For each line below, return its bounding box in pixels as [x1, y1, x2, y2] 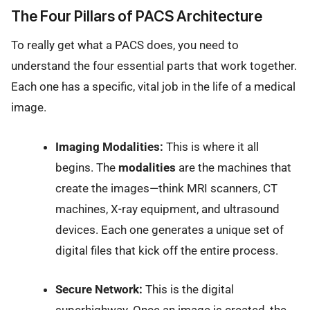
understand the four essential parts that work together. [11, 59, 297, 73]
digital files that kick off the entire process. [55, 243, 278, 257]
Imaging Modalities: [55, 139, 163, 154]
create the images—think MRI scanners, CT [55, 181, 277, 195]
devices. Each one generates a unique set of [55, 222, 284, 237]
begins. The [55, 160, 118, 174]
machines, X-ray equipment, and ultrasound [55, 201, 280, 216]
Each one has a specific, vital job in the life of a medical [11, 80, 295, 94]
